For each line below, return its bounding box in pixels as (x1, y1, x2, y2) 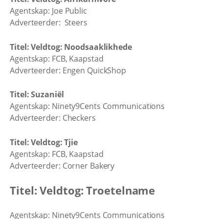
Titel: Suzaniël (10, 89, 64, 100)
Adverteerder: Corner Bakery (10, 160, 115, 171)
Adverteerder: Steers (10, 17, 88, 28)
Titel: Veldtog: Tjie (10, 136, 78, 148)
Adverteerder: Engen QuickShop (10, 65, 127, 76)
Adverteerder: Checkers (10, 112, 96, 123)
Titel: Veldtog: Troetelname (10, 183, 155, 197)
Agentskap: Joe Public (10, 5, 87, 16)
